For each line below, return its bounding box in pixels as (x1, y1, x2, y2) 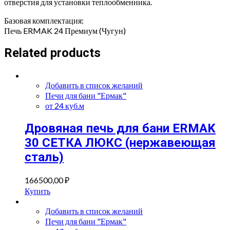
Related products (4, 46, 101, 61)
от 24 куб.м (45, 101, 84, 111)
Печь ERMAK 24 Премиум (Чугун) (4, 25, 126, 35)
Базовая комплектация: (4, 15, 84, 25)
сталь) (25, 150, 64, 165)
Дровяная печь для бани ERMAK (25, 121, 216, 136)
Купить (25, 186, 50, 196)
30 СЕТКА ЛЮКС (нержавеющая (25, 136, 216, 150)
